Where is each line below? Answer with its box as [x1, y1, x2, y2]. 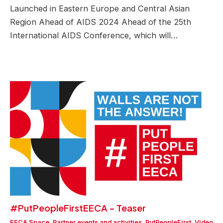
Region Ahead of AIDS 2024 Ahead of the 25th [10, 17, 191, 27]
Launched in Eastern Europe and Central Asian [10, 3, 190, 14]
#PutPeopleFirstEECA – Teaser [10, 202, 146, 214]
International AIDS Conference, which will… [10, 30, 178, 41]
